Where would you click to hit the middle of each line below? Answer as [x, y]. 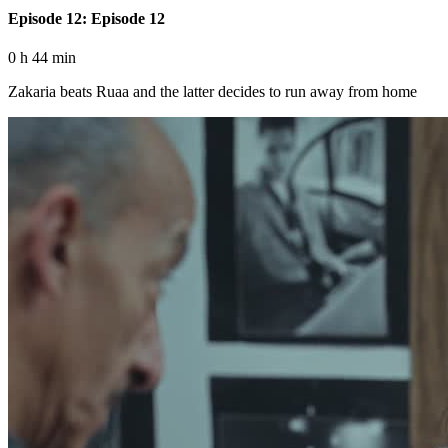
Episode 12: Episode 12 [86, 18]
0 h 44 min [42, 57]
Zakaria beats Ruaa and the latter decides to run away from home [212, 91]
